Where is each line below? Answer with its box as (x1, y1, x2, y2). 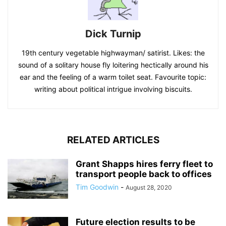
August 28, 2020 (126, 183, 172, 191)
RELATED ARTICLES (67, 134, 159, 146)
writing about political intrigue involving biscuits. (34, 84, 192, 93)
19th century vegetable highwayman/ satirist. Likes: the (21, 48, 205, 57)
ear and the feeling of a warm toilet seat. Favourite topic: (20, 72, 206, 81)
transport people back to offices (76, 168, 212, 179)
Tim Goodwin (76, 182, 119, 191)
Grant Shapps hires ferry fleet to (76, 158, 213, 169)
